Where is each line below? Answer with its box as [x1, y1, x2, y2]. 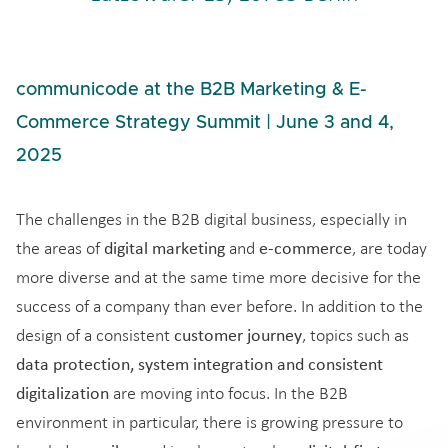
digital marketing [104, 236, 225, 260]
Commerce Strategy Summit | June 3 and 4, [16, 114, 394, 132]
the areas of [16, 239, 104, 258]
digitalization [16, 381, 109, 405]
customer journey [174, 323, 302, 347]
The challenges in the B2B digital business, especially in [16, 210, 407, 229]
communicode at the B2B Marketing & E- [16, 81, 367, 99]
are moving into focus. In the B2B [109, 384, 348, 403]
